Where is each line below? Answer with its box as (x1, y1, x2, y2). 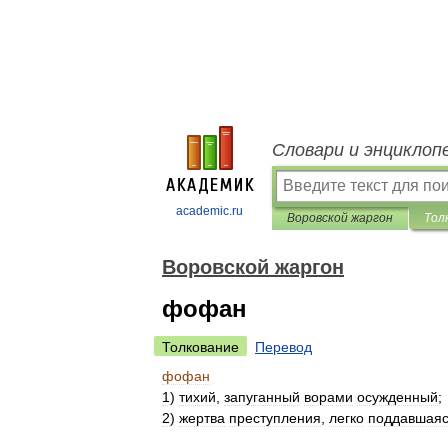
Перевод (255, 339, 312, 355)
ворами (304, 389, 353, 405)
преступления (229, 410, 321, 426)
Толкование (162, 339, 239, 355)
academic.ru (176, 204, 243, 218)
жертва (179, 410, 225, 426)
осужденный (357, 389, 438, 405)
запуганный (224, 389, 300, 405)
